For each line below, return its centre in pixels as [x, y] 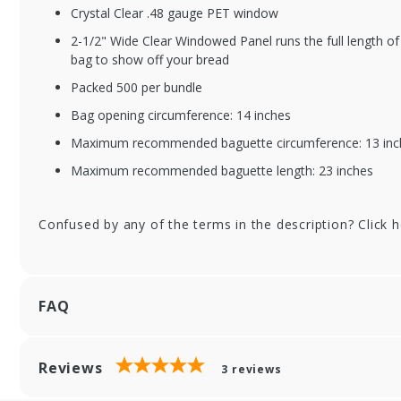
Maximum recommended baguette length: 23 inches [222, 171]
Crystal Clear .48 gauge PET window [175, 13]
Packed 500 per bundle [137, 87]
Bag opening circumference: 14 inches [181, 115]
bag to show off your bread [150, 60]
